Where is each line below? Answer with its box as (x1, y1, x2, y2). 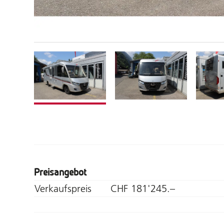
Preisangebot (34, 166, 86, 178)
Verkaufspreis (34, 182, 91, 194)
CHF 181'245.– (110, 182, 175, 194)
